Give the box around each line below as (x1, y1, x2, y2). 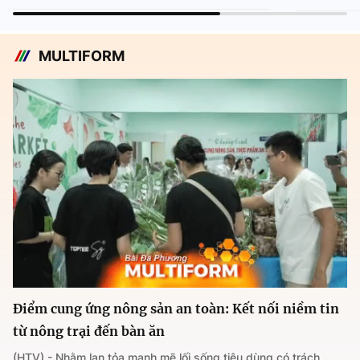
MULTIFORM (39, 47, 125, 65)
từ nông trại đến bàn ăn (13, 323, 165, 340)
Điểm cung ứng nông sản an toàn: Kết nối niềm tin (13, 301, 339, 317)
